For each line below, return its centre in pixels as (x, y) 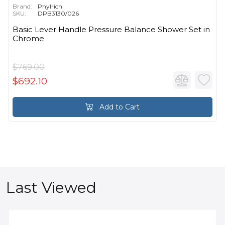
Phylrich (50, 7)
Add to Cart (119, 107)
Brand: (22, 7)
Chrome (28, 39)
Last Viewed (51, 188)
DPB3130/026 (58, 14)
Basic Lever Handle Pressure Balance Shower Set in (111, 30)
